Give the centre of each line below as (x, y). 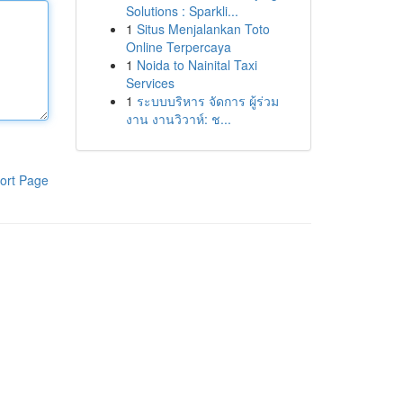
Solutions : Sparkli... (182, 11)
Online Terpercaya (178, 47)
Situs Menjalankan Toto (203, 29)
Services (150, 83)
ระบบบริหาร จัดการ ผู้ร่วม (207, 101)
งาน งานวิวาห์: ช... (178, 119)
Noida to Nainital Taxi (197, 65)
